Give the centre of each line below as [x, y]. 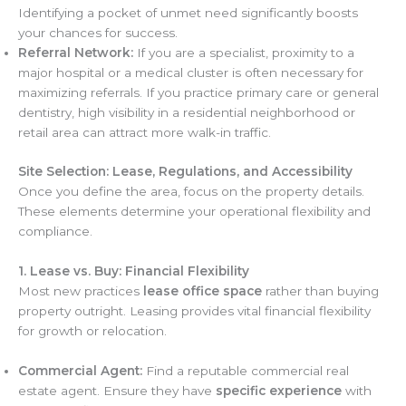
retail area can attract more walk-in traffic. [145, 133]
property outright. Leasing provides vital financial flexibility [194, 310]
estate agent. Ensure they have [117, 390]
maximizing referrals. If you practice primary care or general [198, 93]
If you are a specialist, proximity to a [244, 53]
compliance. [55, 231]
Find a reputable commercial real [246, 370]
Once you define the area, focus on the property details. [191, 191]
